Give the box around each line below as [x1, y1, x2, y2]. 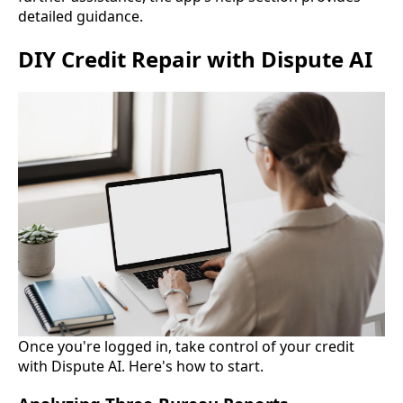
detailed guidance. [18, 5, 143, 26]
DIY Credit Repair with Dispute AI [18, 43, 372, 74]
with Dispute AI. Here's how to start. [18, 356, 264, 377]
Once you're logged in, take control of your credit [18, 336, 354, 357]
